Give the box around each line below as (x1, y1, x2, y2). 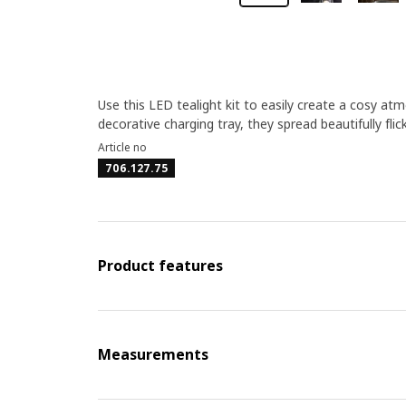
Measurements (97, 344, 208, 364)
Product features (97, 256, 223, 275)
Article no (97, 140, 147, 155)
